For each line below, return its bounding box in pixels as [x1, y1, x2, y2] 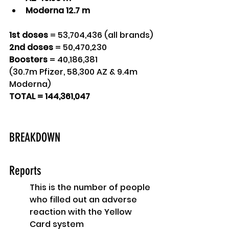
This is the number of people [30, 181, 152, 194]
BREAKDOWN [9, 130, 60, 145]
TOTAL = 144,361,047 [9, 90, 90, 103]
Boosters [9, 54, 48, 66]
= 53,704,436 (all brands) [48, 29, 153, 41]
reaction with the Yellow [30, 206, 134, 218]
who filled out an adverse [30, 194, 139, 206]
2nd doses [9, 41, 53, 54]
